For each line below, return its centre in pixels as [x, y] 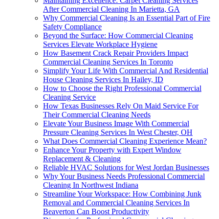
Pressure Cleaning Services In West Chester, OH [118, 132]
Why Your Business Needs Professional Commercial [124, 176]
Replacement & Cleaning [82, 158]
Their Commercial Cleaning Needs [97, 114]
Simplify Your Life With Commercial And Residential [126, 70]
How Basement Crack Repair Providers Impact [116, 53]
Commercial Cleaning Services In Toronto [108, 62]
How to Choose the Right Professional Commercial [122, 88]
